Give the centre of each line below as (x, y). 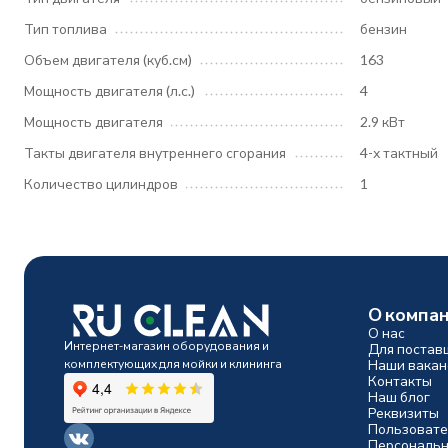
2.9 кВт (382, 121)
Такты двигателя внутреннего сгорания (155, 152)
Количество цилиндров (101, 183)
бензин (383, 28)
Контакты (399, 380)
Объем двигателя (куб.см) (108, 59)
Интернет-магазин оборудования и (166, 345)
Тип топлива (65, 28)
